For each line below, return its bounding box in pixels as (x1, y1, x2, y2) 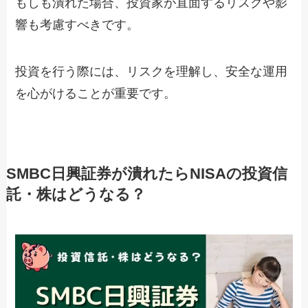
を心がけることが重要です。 (15, 86, 177, 100)
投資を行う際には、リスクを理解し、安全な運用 (15, 64, 288, 78)
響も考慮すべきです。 (15, 17, 140, 32)
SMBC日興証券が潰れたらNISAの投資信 (5, 165, 287, 182)
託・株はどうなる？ (5, 186, 146, 203)
